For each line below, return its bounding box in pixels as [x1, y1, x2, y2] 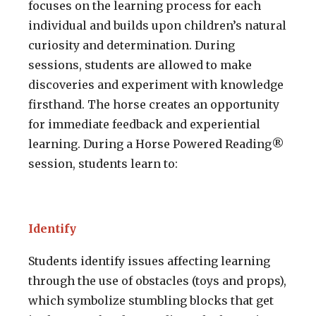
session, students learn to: [28, 157, 178, 171]
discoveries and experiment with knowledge [28, 78, 284, 92]
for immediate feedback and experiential [28, 117, 260, 132]
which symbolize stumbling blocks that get [28, 293, 274, 308]
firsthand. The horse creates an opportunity [28, 97, 279, 112]
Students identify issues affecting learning [28, 254, 270, 269]
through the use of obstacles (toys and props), [28, 274, 286, 288]
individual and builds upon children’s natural [28, 18, 286, 33]
